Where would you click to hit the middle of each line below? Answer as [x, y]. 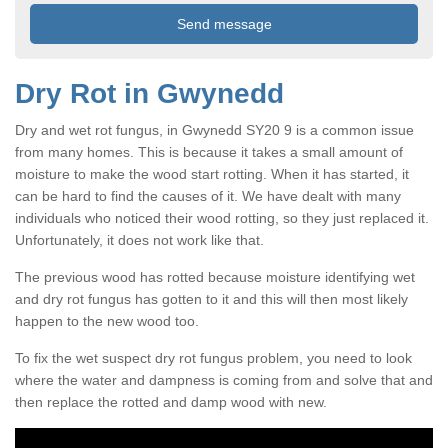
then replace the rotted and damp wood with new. [171, 401]
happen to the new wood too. [107, 320]
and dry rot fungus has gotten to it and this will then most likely [211, 298]
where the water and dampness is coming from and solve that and [224, 379]
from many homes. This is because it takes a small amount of [209, 151]
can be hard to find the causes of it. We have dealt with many [208, 195]
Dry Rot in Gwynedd [149, 93]
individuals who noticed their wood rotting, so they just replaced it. [222, 217]
